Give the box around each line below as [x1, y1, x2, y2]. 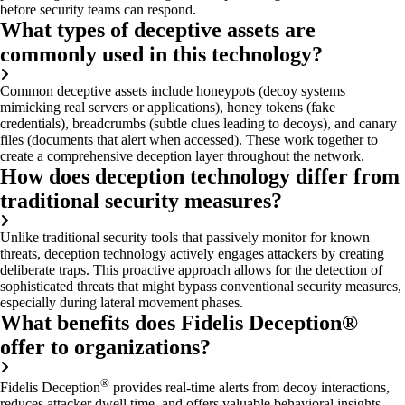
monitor [262, 230, 306, 246]
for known [306, 230, 370, 246]
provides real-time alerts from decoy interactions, [109, 380, 390, 396]
